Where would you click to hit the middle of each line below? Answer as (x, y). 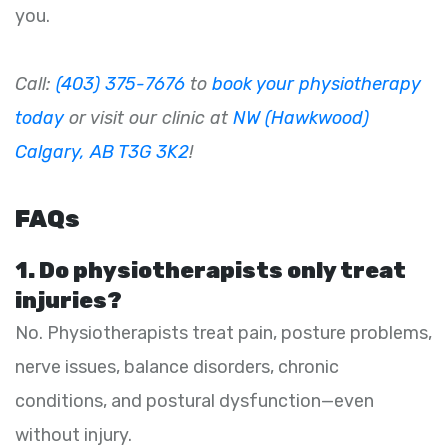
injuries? (68, 301)
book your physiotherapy (316, 84)
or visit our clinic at (148, 118)
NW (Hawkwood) (301, 118)
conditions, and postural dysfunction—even (194, 401)
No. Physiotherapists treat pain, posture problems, (223, 333)
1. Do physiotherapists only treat (210, 271)
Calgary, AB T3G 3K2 (102, 152)
